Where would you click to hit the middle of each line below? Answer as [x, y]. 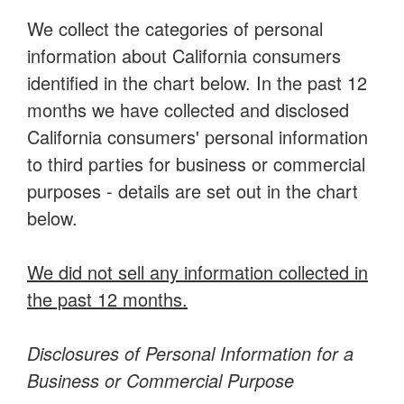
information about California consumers [184, 55]
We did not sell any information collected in [197, 272]
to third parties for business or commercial [196, 164]
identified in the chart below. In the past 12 [197, 83]
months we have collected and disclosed [188, 110]
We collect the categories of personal [175, 28]
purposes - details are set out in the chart [193, 191]
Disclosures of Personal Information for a [190, 353]
